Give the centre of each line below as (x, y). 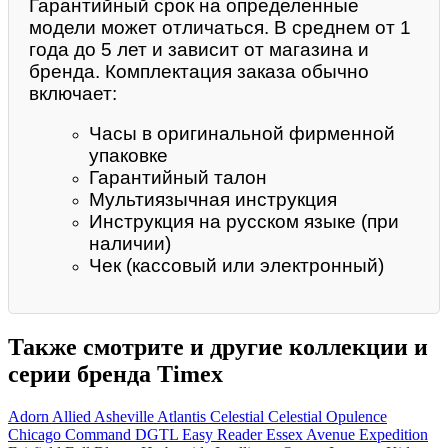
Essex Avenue (312, 435)
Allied (73, 417)
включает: (73, 93)
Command (100, 435)
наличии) (130, 244)
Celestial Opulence (327, 417)
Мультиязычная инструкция (213, 200)
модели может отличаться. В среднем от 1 (220, 27)
